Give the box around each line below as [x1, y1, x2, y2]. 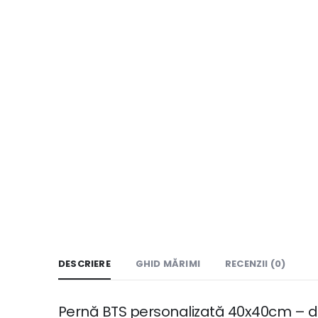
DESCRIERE [58, 257, 111, 271]
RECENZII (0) [225, 257, 286, 271]
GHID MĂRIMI [135, 257, 201, 271]
